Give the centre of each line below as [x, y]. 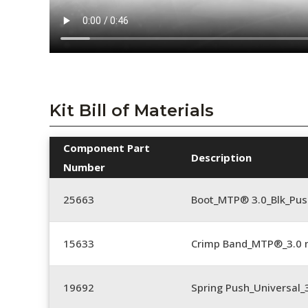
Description [221, 157]
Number [84, 167]
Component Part [107, 147]
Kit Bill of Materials [132, 110]
